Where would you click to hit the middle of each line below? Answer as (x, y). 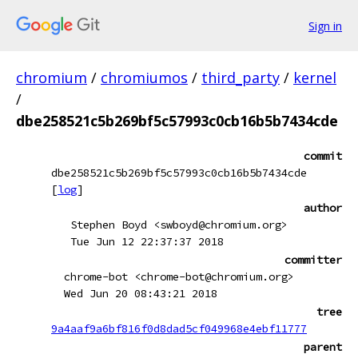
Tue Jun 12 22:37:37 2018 (147, 241)
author (323, 208)
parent (323, 347)
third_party (241, 78)
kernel (315, 78)
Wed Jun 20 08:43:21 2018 (141, 293)
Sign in (325, 26)
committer (313, 260)
